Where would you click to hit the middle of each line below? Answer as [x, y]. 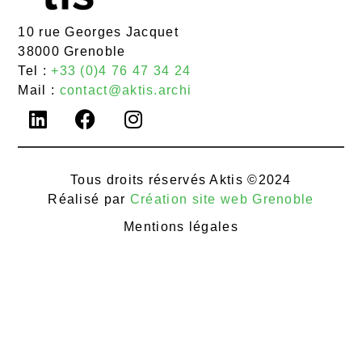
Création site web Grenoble [222, 199]
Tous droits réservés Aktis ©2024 [181, 179]
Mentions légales [181, 227]
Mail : [39, 90]
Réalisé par [89, 199]
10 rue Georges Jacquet [98, 32]
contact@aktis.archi [126, 90]
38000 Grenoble [72, 52]
